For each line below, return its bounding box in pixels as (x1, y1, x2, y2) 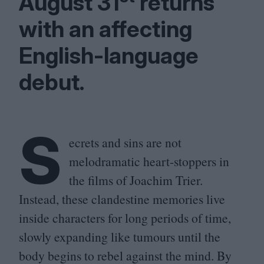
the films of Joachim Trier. (69, 171, 203, 189)
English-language (19, 42, 199, 69)
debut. (19, 68, 85, 95)
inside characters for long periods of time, (19, 209, 231, 226)
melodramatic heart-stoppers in (69, 153, 229, 170)
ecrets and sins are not (69, 134, 181, 151)
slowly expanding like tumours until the (19, 228, 220, 245)
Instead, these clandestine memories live (19, 190, 225, 207)
